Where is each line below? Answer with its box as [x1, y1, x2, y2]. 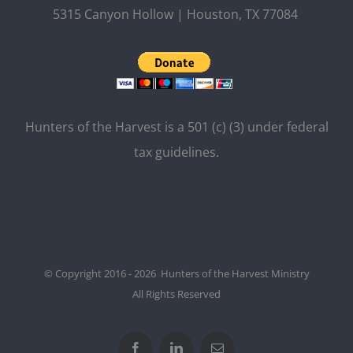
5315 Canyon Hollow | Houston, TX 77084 [52, 6, 301, 24]
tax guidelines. [134, 143, 219, 162]
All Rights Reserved [132, 287, 221, 302]
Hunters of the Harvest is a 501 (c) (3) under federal [24, 118, 329, 136]
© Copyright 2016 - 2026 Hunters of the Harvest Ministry [43, 266, 310, 281]
